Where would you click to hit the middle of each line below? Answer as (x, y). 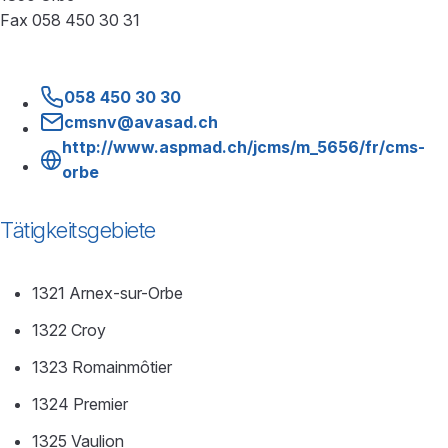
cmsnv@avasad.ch (141, 121)
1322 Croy (69, 329)
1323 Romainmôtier (102, 366)
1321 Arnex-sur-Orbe (107, 292)
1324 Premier (80, 403)
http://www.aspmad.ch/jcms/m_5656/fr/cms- (243, 146)
